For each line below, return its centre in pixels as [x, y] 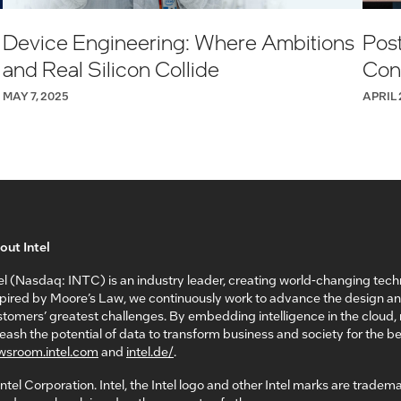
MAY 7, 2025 [35, 95]
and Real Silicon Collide [111, 68]
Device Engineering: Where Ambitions [178, 41]
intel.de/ [150, 350]
